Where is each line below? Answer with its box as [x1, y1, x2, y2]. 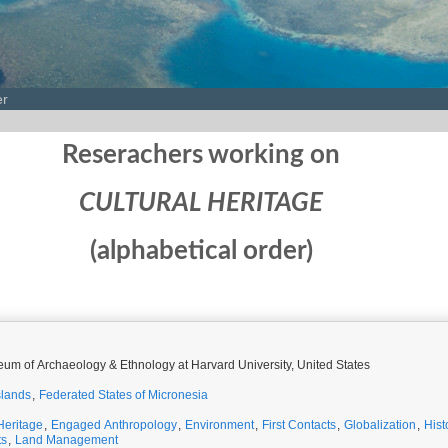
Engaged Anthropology [51, 418, 177, 432]
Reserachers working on [62, 142, 340, 168]
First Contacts [262, 418, 336, 432]
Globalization [344, 418, 416, 432]
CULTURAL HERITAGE [79, 190, 323, 216]
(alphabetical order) [89, 238, 313, 264]
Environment [185, 418, 254, 432]
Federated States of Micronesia [39, 388, 208, 402]
